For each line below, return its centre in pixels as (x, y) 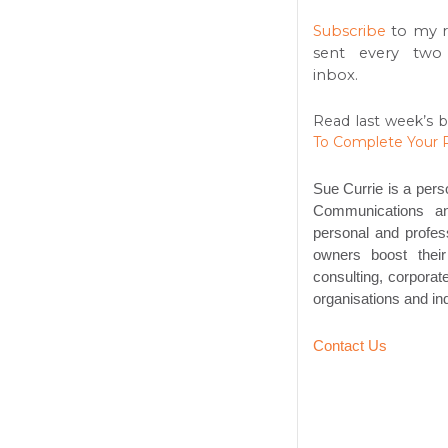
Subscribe (349, 31)
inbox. (337, 75)
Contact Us (350, 346)
